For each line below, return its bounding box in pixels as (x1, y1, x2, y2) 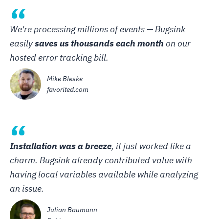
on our (164, 37, 191, 49)
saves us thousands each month (35, 37, 164, 49)
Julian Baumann (47, 205, 97, 214)
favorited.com (47, 85, 88, 94)
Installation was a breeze (10, 140, 111, 152)
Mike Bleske (47, 74, 83, 83)
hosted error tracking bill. (10, 51, 109, 63)
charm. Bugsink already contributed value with (10, 154, 192, 166)
